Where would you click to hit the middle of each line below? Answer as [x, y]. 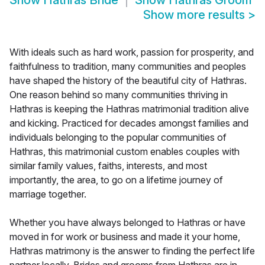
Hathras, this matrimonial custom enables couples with [125, 152]
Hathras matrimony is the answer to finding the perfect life [132, 251]
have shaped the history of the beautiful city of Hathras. [128, 81]
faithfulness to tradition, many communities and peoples [128, 67]
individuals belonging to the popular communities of [118, 138]
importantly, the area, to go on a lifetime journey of [116, 180]
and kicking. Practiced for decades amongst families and [129, 123]
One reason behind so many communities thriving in [119, 95]
